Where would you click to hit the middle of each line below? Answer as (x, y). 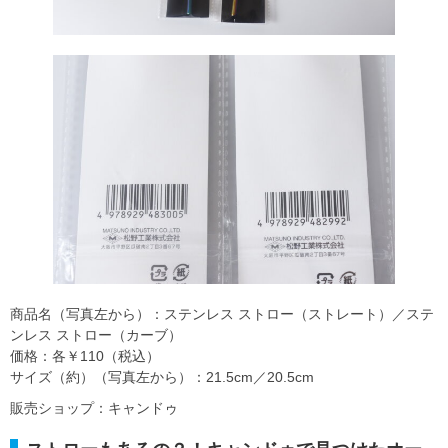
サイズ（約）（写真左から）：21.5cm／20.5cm (162, 376)
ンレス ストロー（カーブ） (96, 334)
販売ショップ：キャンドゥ (94, 407)
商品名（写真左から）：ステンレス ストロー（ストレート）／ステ (222, 313)
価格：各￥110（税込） (85, 355)
